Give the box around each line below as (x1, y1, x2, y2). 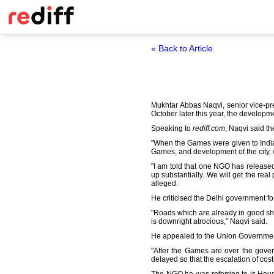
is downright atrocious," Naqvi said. (151, 217, 267, 226)
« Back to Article (151, 43, 213, 53)
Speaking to (151, 124, 193, 133)
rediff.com (193, 124, 225, 133)
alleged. (151, 179, 178, 188)
